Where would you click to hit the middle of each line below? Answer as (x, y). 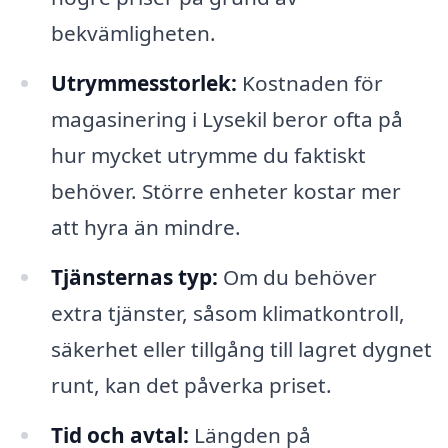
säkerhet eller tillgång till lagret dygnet (241, 349)
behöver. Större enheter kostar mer (225, 191)
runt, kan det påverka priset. (191, 385)
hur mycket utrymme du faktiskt (208, 155)
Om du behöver (297, 277)
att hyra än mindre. (145, 227)
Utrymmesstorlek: (143, 83)
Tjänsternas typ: (134, 277)
